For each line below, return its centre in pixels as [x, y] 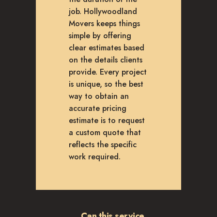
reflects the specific [103, 145]
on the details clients [106, 60]
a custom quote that [105, 133]
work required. [95, 157]
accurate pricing [98, 108]
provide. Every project [108, 72]
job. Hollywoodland [103, 12]
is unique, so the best [106, 84]
